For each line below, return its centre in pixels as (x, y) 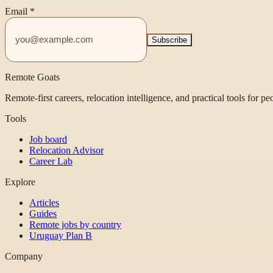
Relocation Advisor (66, 150)
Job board (48, 139)
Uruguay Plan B (61, 235)
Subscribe (169, 40)
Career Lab (51, 161)
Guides (43, 213)
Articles (44, 202)
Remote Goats (32, 77)
